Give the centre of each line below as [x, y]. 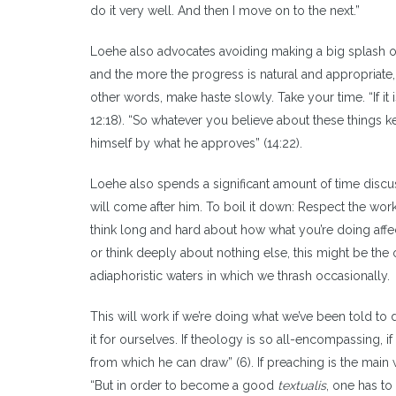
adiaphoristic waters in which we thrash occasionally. [240, 276]
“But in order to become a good [184, 385]
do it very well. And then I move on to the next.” [225, 11]
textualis [302, 385]
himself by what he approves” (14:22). [196, 143]
